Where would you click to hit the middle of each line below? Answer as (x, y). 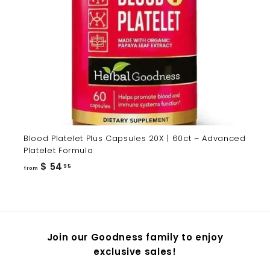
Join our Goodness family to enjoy (135, 237)
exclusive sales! (135, 252)
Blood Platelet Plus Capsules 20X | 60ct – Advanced (135, 139)
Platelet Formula (58, 151)
